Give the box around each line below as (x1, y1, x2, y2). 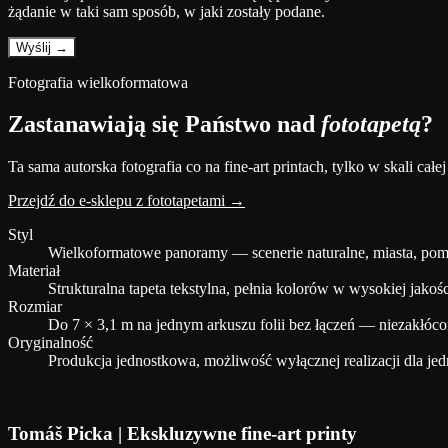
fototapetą (321, 111, 421, 138)
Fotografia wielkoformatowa (8, 73, 188, 91)
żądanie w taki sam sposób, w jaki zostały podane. (8, 2, 325, 20)
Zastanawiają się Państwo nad (8, 111, 321, 138)
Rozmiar (8, 298, 62, 316)
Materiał (8, 262, 60, 280)
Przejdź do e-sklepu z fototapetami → (8, 192, 245, 210)
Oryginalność (8, 334, 93, 352)
